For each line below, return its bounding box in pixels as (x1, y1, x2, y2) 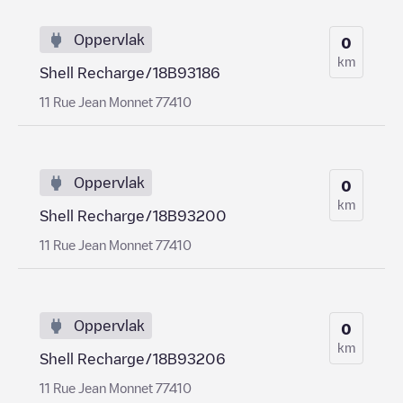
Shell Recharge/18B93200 (40, 208, 227, 223)
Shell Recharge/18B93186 (40, 65, 220, 80)
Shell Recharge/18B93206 (40, 351, 226, 366)
